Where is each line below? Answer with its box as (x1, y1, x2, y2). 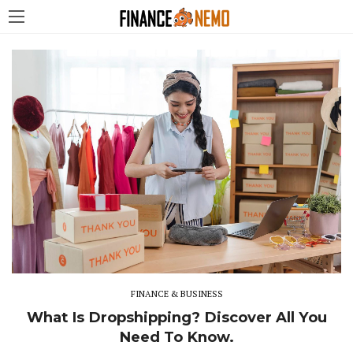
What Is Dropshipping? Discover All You (26, 308, 327, 327)
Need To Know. (119, 328, 234, 347)
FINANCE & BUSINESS (130, 288, 223, 300)
